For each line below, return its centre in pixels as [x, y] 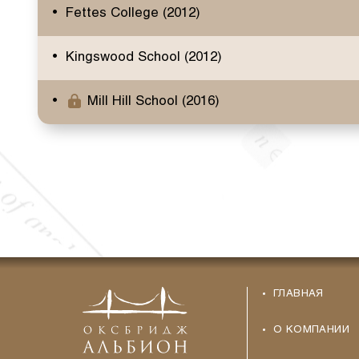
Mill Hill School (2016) [153, 101]
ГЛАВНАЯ [298, 294]
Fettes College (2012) [133, 14]
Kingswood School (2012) [143, 57]
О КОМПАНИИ [311, 331]
